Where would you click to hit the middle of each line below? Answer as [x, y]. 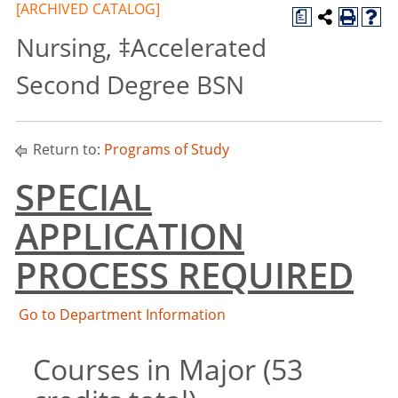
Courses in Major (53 [168, 369]
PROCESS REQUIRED [184, 275]
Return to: [67, 149]
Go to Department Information [122, 314]
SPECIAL [84, 197]
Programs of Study [167, 149]
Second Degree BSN [130, 84]
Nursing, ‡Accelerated [141, 47]
